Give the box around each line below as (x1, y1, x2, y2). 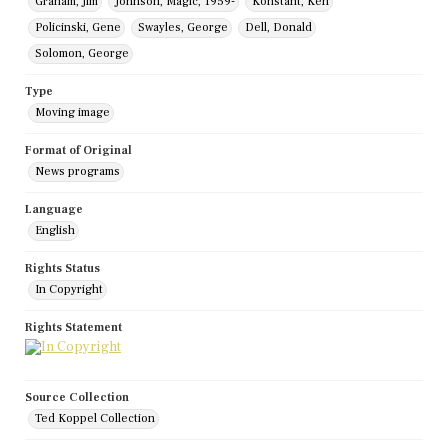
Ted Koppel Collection (35, 411, 155, 427)
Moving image (35, 105, 110, 121)
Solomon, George (35, 46, 129, 62)
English (35, 223, 75, 239)
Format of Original (25, 143, 132, 159)
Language (25, 202, 83, 218)
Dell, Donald (245, 20, 312, 36)
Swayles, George (138, 20, 228, 36)
